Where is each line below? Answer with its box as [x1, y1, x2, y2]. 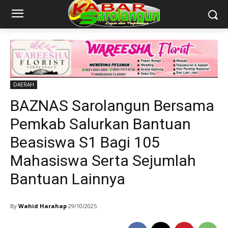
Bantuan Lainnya [10, 170, 125, 188]
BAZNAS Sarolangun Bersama [10, 97, 214, 115]
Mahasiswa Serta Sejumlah [10, 152, 196, 170]
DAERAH [13, 81, 34, 89]
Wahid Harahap [18, 202, 67, 210]
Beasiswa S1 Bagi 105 [10, 133, 160, 152]
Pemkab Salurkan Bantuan [10, 115, 191, 133]
